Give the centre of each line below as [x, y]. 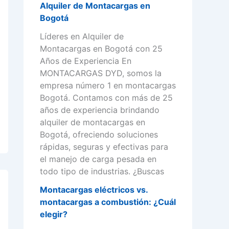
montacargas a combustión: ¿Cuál [108, 202]
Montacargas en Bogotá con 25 [101, 49]
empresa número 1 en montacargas [108, 86]
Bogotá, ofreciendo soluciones [99, 135]
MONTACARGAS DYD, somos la [101, 73]
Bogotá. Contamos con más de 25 [106, 98]
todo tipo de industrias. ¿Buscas [102, 171]
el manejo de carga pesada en [98, 159]
